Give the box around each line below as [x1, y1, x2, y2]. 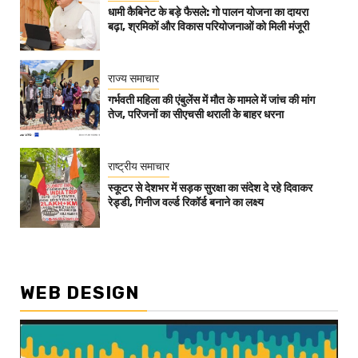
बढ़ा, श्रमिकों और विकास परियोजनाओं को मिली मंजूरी [108, 19, 309, 34]
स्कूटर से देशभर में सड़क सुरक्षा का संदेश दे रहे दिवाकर [108, 181, 312, 195]
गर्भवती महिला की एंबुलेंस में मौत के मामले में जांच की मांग [108, 93, 315, 107]
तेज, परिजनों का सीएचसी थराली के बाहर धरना [108, 107, 284, 121]
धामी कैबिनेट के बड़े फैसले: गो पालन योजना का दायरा [108, 5, 308, 19]
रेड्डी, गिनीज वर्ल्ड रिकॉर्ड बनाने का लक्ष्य [108, 195, 264, 209]
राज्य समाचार [108, 71, 159, 85]
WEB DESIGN [20, 282, 139, 304]
